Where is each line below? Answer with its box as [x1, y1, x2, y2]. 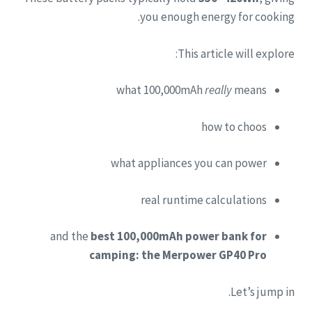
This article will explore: [178, 45, 295, 61]
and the [50, 228, 91, 244]
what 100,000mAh [116, 82, 205, 98]
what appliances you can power [111, 155, 267, 171]
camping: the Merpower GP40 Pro [89, 247, 267, 263]
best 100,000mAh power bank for [91, 228, 267, 244]
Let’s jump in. [231, 283, 295, 299]
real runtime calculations [141, 192, 267, 208]
